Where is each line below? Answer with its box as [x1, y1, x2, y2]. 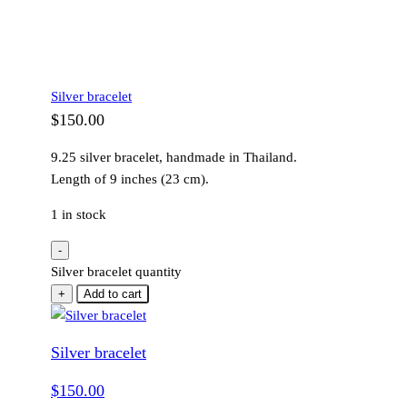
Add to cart [84, 286, 142, 301]
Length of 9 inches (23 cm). [51, 171, 209, 186]
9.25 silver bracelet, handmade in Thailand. [51, 149, 297, 164]
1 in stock [51, 206, 106, 222]
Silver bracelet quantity [51, 263, 182, 279]
